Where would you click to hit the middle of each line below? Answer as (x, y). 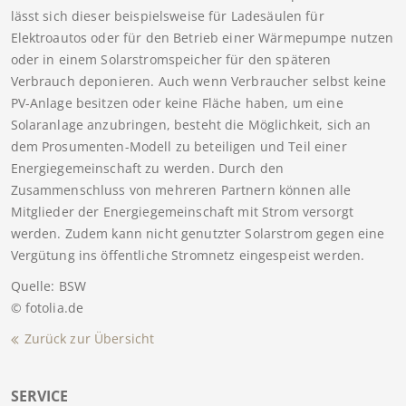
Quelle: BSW (48, 286)
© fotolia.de (47, 308)
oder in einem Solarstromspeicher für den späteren (171, 60)
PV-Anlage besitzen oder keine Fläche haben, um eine (177, 103)
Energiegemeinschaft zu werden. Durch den (147, 169)
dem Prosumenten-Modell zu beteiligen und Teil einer (179, 147)
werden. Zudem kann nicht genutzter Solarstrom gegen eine (198, 234)
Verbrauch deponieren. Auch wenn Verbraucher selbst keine (198, 82)
